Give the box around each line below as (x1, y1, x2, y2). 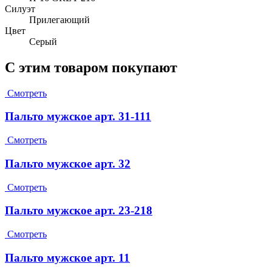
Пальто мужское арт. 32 (5, 157, 131, 170)
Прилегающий (29, 14, 90, 25)
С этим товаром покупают (5, 59, 177, 75)
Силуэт (5, 3, 35, 14)
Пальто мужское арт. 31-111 (5, 110, 151, 123)
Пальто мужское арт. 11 (5, 251, 130, 264)
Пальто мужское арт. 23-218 (5, 204, 152, 217)
